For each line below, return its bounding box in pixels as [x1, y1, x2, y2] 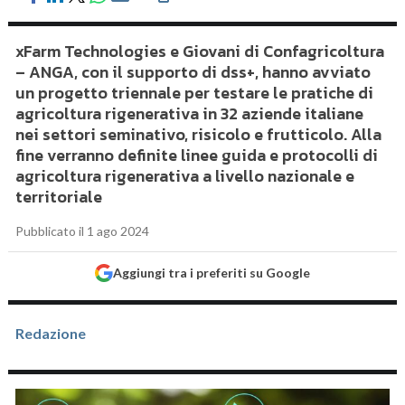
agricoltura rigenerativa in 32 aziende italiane [15, 101, 364, 126]
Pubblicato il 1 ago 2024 [15, 223, 150, 239]
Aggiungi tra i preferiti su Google [112, 265, 310, 280]
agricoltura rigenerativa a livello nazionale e [15, 164, 355, 188]
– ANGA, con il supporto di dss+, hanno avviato [15, 60, 372, 84]
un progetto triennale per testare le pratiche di [15, 80, 374, 105]
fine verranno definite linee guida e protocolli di [15, 143, 379, 167]
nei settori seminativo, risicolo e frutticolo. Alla [15, 122, 382, 146]
